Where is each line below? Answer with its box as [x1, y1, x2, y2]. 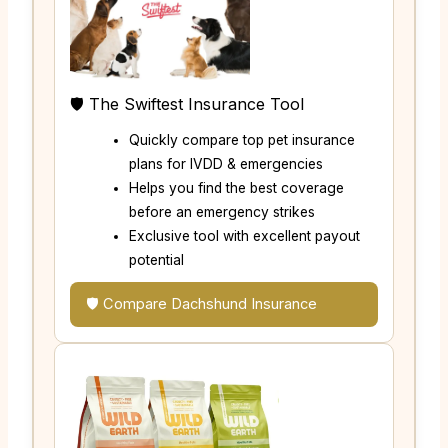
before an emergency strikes [129, 203, 316, 220]
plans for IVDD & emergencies [129, 155, 324, 172]
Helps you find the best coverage [129, 179, 345, 196]
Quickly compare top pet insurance [129, 131, 356, 148]
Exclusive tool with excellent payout [129, 227, 361, 244]
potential [129, 251, 185, 268]
